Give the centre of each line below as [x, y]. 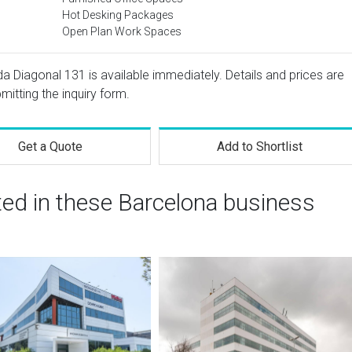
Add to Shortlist [260, 147]
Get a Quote [50, 147]
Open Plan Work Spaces [122, 31]
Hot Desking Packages [118, 15]
